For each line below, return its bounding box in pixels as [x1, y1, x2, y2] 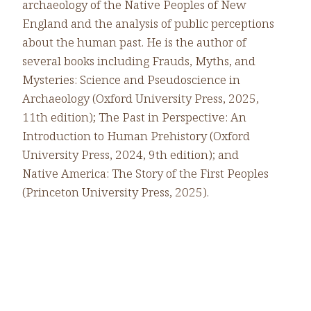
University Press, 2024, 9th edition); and [22, 146, 239, 163]
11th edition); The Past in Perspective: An [22, 109, 246, 126]
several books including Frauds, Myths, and [22, 53, 255, 69]
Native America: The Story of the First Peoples [22, 165, 269, 182]
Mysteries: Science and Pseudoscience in [22, 72, 240, 88]
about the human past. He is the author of [22, 34, 246, 51]
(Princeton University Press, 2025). [22, 184, 209, 201]
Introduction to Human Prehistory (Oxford [22, 128, 250, 144]
